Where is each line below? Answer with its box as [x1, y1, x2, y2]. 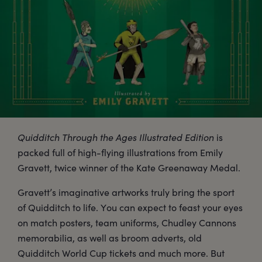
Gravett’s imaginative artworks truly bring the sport [18, 186, 235, 198]
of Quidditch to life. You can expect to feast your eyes [18, 201, 243, 213]
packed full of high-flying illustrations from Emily [18, 146, 223, 158]
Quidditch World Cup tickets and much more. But [18, 247, 225, 259]
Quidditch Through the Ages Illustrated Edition [18, 131, 214, 143]
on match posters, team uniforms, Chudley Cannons [18, 216, 236, 229]
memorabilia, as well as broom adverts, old [18, 232, 202, 244]
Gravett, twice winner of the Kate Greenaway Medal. [18, 161, 240, 174]
